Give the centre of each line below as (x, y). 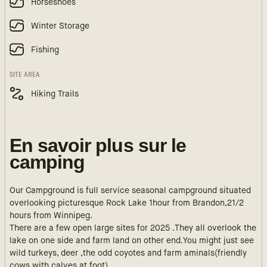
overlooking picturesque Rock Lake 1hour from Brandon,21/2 (127, 203)
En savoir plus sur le (98, 145)
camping (47, 162)
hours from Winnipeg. (51, 216)
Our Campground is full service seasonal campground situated (130, 191)
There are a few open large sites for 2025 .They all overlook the (133, 228)
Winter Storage (60, 26)
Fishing (45, 50)
